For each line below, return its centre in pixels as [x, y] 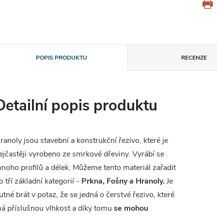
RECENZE [194, 58]
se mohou [131, 208]
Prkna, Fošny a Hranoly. [124, 181]
